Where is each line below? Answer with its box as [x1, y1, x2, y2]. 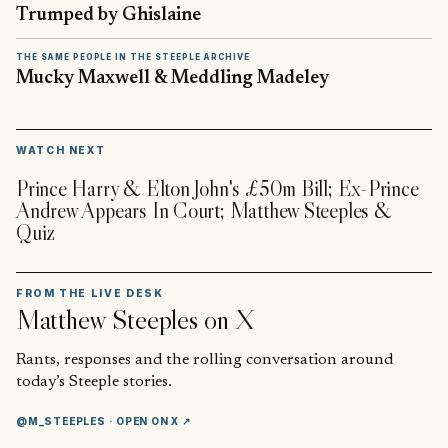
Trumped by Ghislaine [16, 6, 201, 26]
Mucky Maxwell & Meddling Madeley [16, 68, 329, 88]
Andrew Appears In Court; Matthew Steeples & [16, 196, 392, 224]
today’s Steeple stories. [16, 373, 172, 390]
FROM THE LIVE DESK [16, 287, 164, 300]
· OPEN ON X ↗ [105, 414, 191, 427]
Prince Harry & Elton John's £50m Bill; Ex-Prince [16, 174, 419, 202]
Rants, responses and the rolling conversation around [16, 351, 393, 368]
